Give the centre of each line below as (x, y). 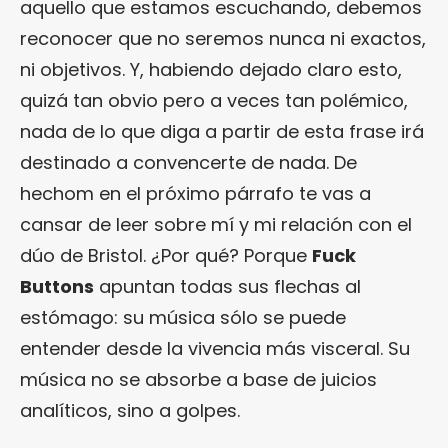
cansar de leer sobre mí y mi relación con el (216, 225)
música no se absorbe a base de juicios (198, 380)
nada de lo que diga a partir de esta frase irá (222, 132)
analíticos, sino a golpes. (130, 411)
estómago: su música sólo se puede (183, 318)
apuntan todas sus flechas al (227, 287)
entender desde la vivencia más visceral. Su (215, 349)
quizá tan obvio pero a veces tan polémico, (214, 101)
